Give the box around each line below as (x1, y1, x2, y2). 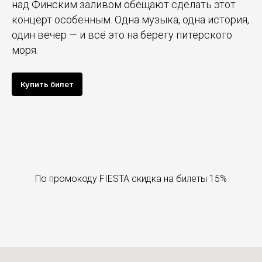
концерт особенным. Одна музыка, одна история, (12, 13, 249, 26)
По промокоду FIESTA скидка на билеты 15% (35, 173, 227, 185)
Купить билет (20, 80, 74, 89)
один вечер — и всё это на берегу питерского (12, 29, 232, 42)
